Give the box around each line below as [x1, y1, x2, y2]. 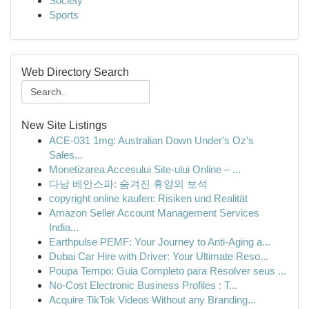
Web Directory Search [21, 66, 129, 78]
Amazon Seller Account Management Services [49, 207, 259, 219]
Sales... [49, 149, 83, 161]
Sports [49, 9, 79, 21]
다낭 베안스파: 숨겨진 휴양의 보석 [49, 178, 208, 190]
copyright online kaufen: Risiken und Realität [49, 192, 248, 204]
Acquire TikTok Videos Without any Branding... [49, 294, 256, 306]
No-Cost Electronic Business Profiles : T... [49, 279, 237, 291]
